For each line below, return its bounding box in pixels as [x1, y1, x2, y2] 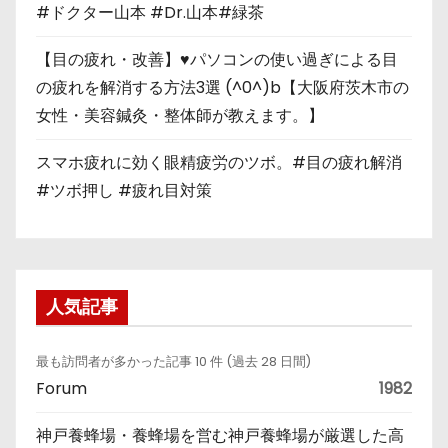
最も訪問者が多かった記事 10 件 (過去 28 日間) [36, 352, 311, 370]
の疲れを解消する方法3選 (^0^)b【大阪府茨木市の [36, 75, 409, 99]
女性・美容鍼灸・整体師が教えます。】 [36, 103, 324, 127]
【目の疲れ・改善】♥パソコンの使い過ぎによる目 [36, 47, 398, 71]
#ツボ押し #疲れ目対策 [36, 178, 212, 202]
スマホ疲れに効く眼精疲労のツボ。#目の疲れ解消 [36, 150, 402, 174]
